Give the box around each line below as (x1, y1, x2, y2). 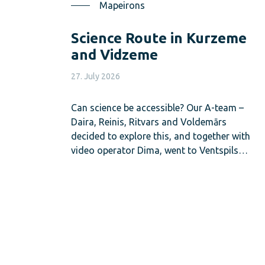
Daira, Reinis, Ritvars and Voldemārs (71, 116, 227, 127)
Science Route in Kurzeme (71, 30, 247, 46)
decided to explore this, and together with (71, 130, 250, 141)
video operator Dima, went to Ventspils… (71, 144, 248, 156)
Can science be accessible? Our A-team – (71, 102, 244, 113)
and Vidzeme (71, 46, 158, 63)
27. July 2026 (71, 71, 120, 81)
